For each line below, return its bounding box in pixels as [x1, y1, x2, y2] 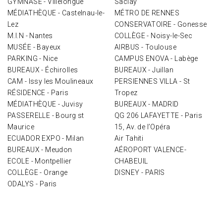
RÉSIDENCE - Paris [7, 89, 69, 97]
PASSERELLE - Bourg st [7, 111, 84, 119]
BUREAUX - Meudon [7, 146, 72, 154]
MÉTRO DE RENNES [114, 9, 180, 17]
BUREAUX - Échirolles [7, 66, 78, 74]
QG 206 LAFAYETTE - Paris [114, 111, 203, 119]
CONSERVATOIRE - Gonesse [114, 20, 207, 28]
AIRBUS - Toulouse [114, 43, 178, 51]
